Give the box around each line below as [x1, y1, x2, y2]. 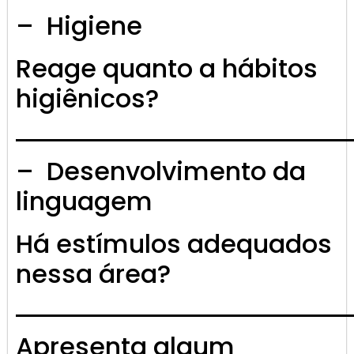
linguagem [16, 183, 153, 220]
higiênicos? [16, 81, 159, 117]
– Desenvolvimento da [16, 153, 306, 190]
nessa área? [16, 256, 171, 292]
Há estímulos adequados [16, 226, 332, 262]
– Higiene [16, 8, 142, 44]
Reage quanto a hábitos [16, 51, 318, 87]
